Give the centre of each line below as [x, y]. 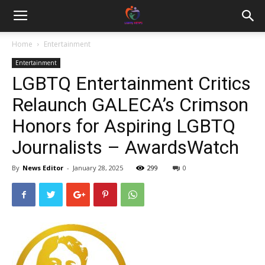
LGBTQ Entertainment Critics [131, 83]
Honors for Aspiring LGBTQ [124, 126]
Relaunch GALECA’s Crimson [130, 105]
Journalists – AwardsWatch [125, 147]
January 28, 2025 [98, 168]
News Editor [43, 168]
